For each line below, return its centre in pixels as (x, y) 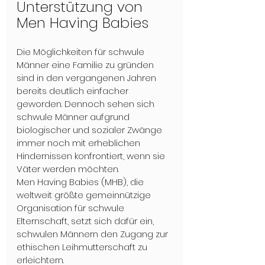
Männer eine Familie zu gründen (86, 64)
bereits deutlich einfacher (74, 91)
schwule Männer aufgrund (74, 117)
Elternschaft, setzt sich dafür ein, (86, 221)
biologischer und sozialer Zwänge (91, 130)
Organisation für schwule (72, 208)
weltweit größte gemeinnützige (86, 195)
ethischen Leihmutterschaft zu (83, 247)
